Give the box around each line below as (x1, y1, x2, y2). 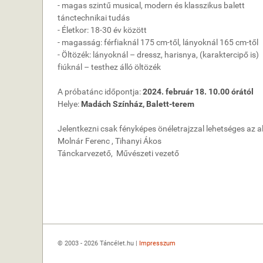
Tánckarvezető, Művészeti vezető (58, 149, 179, 158)
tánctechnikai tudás (58, 13, 130, 22)
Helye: (58, 99, 81, 109)
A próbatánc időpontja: (58, 87, 143, 96)
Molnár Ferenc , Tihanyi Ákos (58, 136, 161, 146)
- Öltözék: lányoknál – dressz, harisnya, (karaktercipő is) (58, 50, 259, 59)
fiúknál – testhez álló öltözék (58, 62, 161, 72)
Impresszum (139, 240, 176, 248)
